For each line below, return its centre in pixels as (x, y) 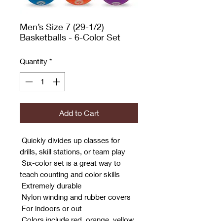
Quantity (34, 61)
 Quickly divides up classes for (70, 140)
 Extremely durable (51, 185)
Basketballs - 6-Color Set (70, 37)
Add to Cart (79, 112)
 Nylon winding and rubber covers (75, 197)
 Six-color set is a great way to (70, 163)
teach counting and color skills (70, 174)
